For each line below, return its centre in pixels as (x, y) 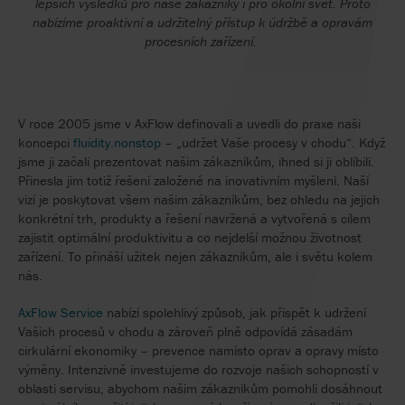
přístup (235, 22)
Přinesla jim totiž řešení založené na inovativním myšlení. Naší (193, 180)
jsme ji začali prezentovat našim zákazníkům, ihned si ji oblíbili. (196, 161)
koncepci (46, 142)
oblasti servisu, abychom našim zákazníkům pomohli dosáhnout (200, 388)
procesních (178, 41)
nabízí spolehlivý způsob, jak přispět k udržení (235, 312)
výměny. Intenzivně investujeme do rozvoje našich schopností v (198, 369)
